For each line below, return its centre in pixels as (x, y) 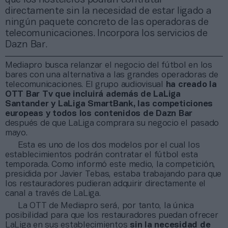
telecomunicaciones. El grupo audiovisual (85, 84)
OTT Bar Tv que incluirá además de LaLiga (93, 94)
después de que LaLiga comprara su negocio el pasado (112, 123)
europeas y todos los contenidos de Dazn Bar (99, 113)
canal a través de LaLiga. (53, 193)
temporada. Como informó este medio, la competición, (110, 164)
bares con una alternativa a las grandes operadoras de (112, 75)
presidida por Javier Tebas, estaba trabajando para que (113, 174)
